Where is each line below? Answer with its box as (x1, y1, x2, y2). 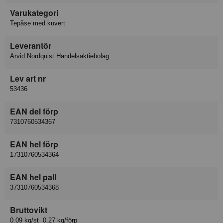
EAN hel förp (10, 138, 58, 150)
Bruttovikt (10, 204, 47, 216)
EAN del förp (10, 105, 58, 117)
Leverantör (10, 39, 51, 51)
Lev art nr (10, 72, 46, 84)
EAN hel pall (10, 171, 56, 183)
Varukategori (10, 6, 58, 18)
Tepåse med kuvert (10, 19, 65, 27)
